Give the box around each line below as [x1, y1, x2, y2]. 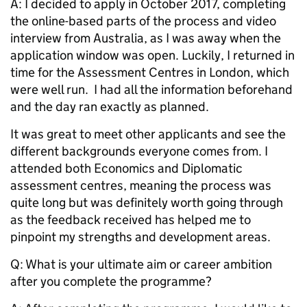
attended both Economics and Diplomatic [10, 160, 243, 177]
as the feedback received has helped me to [10, 212, 251, 228]
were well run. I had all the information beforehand [10, 82, 293, 98]
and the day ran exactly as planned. [10, 99, 212, 115]
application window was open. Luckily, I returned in [10, 47, 295, 64]
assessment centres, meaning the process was [10, 177, 271, 194]
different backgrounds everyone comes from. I [10, 143, 268, 160]
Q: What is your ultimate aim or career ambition [10, 256, 272, 273]
